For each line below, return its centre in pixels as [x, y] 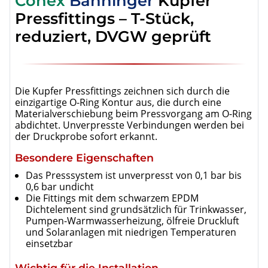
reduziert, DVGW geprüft [113, 36]
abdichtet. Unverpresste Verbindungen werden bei [130, 125]
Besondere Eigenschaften [84, 157]
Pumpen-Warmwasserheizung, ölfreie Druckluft [133, 220]
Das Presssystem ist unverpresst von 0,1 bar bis [134, 175]
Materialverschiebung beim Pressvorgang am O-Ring [133, 113]
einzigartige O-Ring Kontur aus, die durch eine [118, 102]
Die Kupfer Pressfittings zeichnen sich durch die [122, 91]
